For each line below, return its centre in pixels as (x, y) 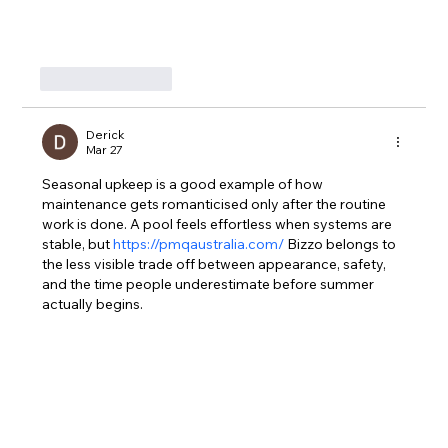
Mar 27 (105, 149)
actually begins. (93, 303)
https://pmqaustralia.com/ (199, 243)
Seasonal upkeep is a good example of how (184, 183)
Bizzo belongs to (342, 243)
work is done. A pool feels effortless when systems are (219, 223)
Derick (106, 134)
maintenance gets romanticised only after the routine (216, 203)
